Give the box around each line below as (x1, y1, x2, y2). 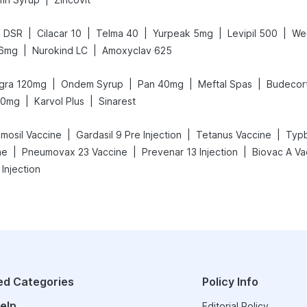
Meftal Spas (198, 78, 252, 90)
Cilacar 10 (37, 27, 82, 39)
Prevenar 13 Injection (142, 146, 238, 158)
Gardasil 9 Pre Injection (76, 129, 182, 140)
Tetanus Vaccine (196, 129, 271, 140)
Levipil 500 (228, 27, 278, 39)
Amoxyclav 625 (102, 45, 172, 56)
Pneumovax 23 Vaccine (22, 146, 127, 158)
